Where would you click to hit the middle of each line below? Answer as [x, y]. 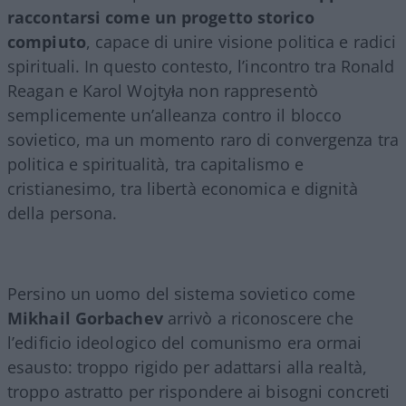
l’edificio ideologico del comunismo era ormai [185, 342]
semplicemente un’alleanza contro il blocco [175, 115]
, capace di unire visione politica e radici [241, 41]
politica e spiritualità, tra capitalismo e [156, 164]
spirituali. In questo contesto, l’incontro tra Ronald [201, 66]
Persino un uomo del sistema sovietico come [182, 293]
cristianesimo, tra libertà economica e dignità [183, 188]
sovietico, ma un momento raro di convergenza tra [203, 139]
